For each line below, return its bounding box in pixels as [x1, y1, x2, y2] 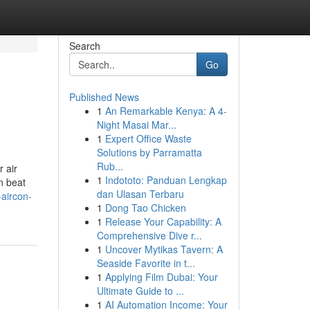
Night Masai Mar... [96, 118, 176, 131]
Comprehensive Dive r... [96, 228, 202, 242]
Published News [69, 90, 139, 104]
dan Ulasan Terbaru [96, 187, 184, 201]
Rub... [96, 159, 123, 173]
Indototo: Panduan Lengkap [104, 173, 227, 187]
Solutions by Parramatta [96, 145, 202, 159]
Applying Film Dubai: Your [104, 270, 218, 284]
